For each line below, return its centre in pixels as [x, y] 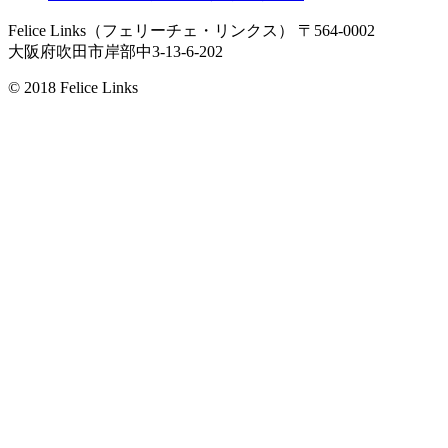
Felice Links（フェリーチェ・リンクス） [151, 31]
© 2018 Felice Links [73, 88]
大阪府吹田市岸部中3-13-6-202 [115, 52]
